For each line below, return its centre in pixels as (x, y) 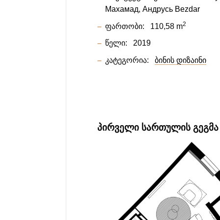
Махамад (122, 9)
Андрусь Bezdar (171, 9)
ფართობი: (125, 26)
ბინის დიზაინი (181, 60)
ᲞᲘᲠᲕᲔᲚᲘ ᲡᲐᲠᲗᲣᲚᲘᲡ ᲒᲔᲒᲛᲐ (158, 128)
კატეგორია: (127, 60)
